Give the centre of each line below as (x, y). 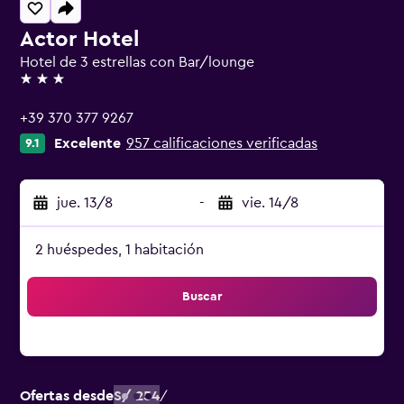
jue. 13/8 (85, 203)
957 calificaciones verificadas (222, 143)
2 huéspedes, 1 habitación (119, 250)
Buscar (202, 297)
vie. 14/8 (270, 203)
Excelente (87, 143)
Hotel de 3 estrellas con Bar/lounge (137, 62)
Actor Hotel (79, 40)
